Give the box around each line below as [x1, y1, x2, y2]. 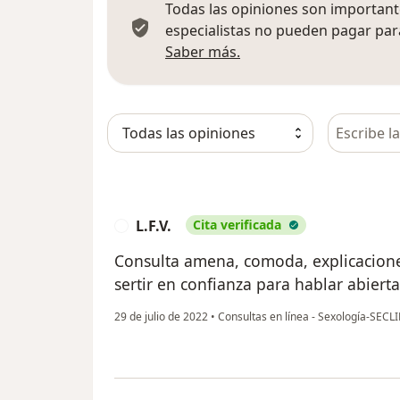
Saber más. [165, 42, 240, 62]
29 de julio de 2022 [114, 309, 208, 325]
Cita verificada [193, 216, 281, 234]
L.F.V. [136, 216, 171, 237]
